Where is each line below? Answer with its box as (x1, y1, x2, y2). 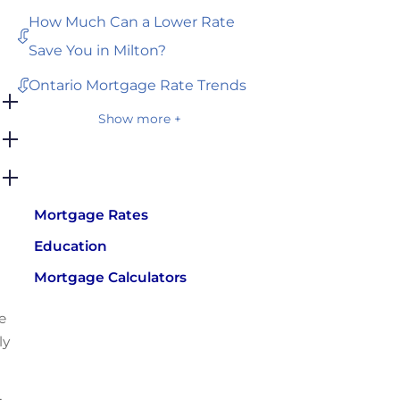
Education (34, 237, 108, 254)
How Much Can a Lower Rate (29, 12, 236, 30)
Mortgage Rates (34, 205, 149, 223)
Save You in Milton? (29, 41, 167, 59)
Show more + (97, 111, 181, 126)
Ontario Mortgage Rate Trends (29, 76, 247, 94)
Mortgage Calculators (34, 268, 187, 286)
